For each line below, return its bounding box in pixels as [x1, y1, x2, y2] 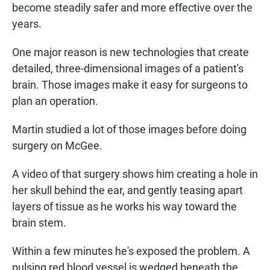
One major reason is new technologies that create [12, 46, 249, 58]
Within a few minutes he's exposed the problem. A [12, 245, 250, 257]
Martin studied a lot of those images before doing [12, 123, 246, 136]
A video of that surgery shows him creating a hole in [12, 168, 258, 180]
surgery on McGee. [12, 139, 102, 152]
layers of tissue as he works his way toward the [12, 200, 237, 213]
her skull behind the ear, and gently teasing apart [12, 184, 243, 196]
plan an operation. [12, 95, 98, 107]
